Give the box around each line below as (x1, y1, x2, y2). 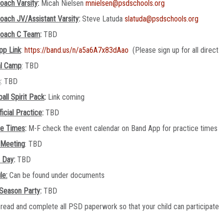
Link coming (46, 92, 85, 102)
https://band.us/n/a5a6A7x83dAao (24, 45, 129, 55)
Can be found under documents (7, 171, 105, 180)
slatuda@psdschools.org (125, 14, 198, 23)
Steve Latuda (82, 14, 125, 23)
